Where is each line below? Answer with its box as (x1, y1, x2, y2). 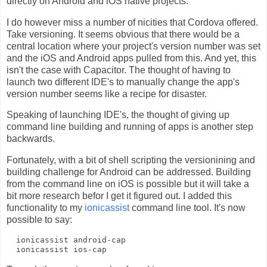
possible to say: (7, 215, 72, 225)
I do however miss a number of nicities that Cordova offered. (7, 17, 258, 27)
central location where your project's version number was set (7, 41, 260, 51)
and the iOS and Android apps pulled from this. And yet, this (7, 52, 256, 63)
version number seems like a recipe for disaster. (7, 88, 207, 99)
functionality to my (7, 203, 85, 213)
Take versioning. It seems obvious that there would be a (7, 29, 240, 39)
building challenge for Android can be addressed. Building (7, 167, 251, 178)
